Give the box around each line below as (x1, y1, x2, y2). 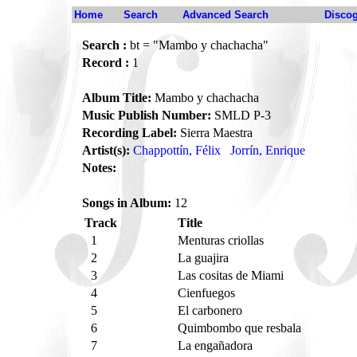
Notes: (82, 161, 116, 175)
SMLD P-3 (211, 108, 271, 122)
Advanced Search (182, 9, 269, 21)
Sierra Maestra (177, 126, 253, 139)
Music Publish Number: (82, 108, 211, 122)
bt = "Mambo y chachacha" (127, 38, 269, 52)
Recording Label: (82, 126, 177, 139)
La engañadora (178, 339, 256, 352)
